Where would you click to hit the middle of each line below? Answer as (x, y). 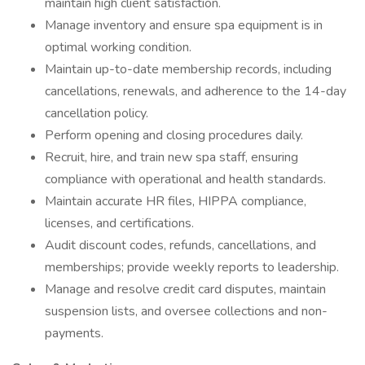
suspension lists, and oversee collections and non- (186, 311)
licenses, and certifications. (119, 223)
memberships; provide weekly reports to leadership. (192, 267)
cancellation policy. (97, 113)
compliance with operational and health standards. (185, 179)
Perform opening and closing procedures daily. (174, 135)
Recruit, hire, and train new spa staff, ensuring (172, 157)
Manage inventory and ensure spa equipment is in (184, 25)
